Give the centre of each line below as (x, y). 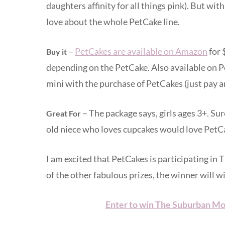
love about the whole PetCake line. (113, 21)
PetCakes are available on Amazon (141, 51)
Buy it (57, 51)
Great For (64, 113)
